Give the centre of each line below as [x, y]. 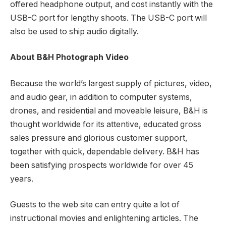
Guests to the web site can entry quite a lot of [95, 205]
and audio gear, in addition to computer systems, [101, 97]
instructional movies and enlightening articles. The [104, 218]
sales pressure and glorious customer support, [99, 138]
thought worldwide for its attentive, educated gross [106, 124]
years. [22, 179]
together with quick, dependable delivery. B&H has [105, 151]
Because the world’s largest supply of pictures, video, [111, 83]
